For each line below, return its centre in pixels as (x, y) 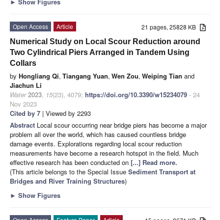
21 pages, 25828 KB (171, 27)
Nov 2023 (23, 104)
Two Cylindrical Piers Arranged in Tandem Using (100, 52)
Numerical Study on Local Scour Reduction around (105, 41)
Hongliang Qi (39, 76)
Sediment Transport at (162, 171)
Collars (23, 63)
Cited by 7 (25, 113)
